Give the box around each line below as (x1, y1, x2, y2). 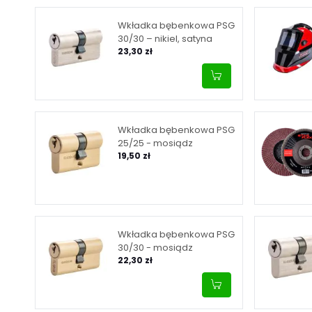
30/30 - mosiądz (118, 240, 193, 254)
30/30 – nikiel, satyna (118, 31, 212, 45)
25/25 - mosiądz (118, 136, 193, 150)
